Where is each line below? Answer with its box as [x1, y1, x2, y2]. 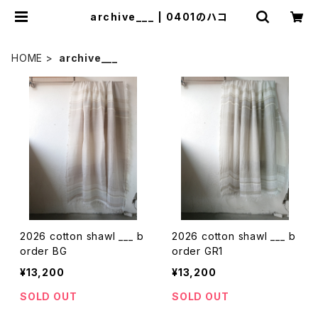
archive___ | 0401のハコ [90, 11, 228, 23]
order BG [20, 245, 67, 257]
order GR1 [172, 245, 224, 257]
